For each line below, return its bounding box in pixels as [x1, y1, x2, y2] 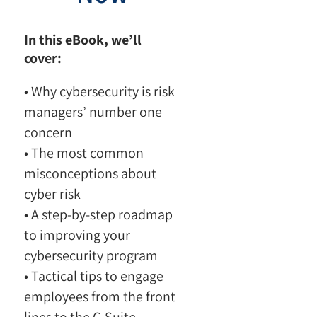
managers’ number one [24, 102, 163, 121]
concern [24, 122, 73, 142]
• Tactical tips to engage [24, 266, 164, 285]
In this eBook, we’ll [24, 30, 142, 49]
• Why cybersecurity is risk [24, 81, 175, 100]
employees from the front [24, 287, 176, 306]
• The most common [24, 143, 144, 162]
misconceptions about [24, 163, 157, 183]
